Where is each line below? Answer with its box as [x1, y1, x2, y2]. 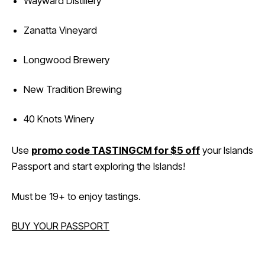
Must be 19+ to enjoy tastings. [12, 190, 141, 202]
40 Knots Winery [23, 113, 94, 125]
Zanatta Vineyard [23, 24, 97, 36]
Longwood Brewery [23, 53, 109, 66]
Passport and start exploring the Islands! [12, 160, 185, 173]
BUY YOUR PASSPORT [12, 219, 109, 232]
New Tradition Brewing [23, 83, 122, 95]
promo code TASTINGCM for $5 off [31, 144, 200, 157]
